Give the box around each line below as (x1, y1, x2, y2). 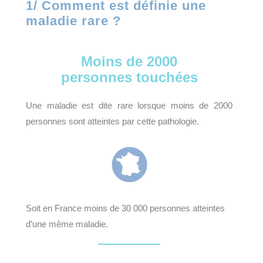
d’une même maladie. (26, 219, 108, 230)
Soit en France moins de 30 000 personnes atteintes (26, 203, 225, 214)
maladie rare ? (26, 14, 121, 29)
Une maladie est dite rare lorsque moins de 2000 (26, 100, 232, 111)
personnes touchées (60, 69, 198, 86)
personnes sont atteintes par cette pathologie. (26, 116, 199, 127)
